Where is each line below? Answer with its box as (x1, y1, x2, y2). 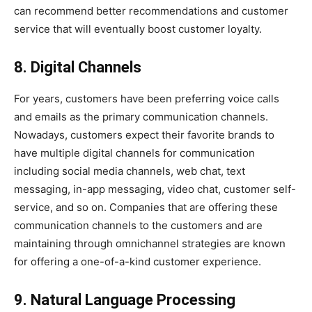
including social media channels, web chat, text (14, 164, 245, 178)
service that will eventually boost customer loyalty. (14, 22, 262, 36)
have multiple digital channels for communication (14, 146, 255, 159)
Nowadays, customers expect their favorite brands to (14, 127, 274, 141)
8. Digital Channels (14, 58, 141, 76)
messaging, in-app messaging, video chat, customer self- (14, 182, 296, 196)
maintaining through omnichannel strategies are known (14, 236, 286, 250)
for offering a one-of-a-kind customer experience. (14, 254, 261, 268)
